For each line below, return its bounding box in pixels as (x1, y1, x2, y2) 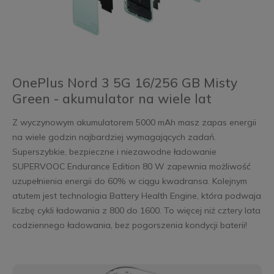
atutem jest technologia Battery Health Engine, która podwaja (12, 190, 261, 201)
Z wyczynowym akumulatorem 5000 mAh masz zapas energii (12, 116, 256, 128)
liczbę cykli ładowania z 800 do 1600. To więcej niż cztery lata (12, 204, 261, 216)
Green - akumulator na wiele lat (12, 90, 212, 106)
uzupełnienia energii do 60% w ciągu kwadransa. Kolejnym (12, 175, 247, 187)
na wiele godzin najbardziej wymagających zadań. (12, 131, 216, 143)
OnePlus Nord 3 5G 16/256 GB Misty (12, 74, 237, 91)
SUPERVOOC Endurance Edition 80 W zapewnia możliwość (12, 160, 251, 172)
